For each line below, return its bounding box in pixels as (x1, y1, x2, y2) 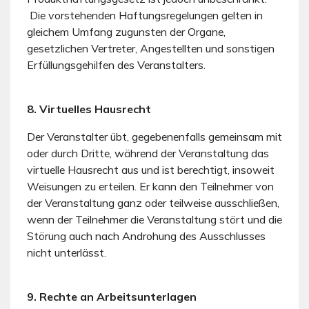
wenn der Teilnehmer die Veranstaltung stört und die (27, 212, 282, 226)
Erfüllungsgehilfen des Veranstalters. (27, 57, 206, 72)
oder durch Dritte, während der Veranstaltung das (27, 146, 269, 160)
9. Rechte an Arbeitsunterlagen (27, 289, 197, 303)
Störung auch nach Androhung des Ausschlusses (27, 228, 266, 243)
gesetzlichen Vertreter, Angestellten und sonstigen (27, 41, 275, 55)
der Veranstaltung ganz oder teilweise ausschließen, (27, 195, 279, 210)
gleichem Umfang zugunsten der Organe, (27, 24, 226, 39)
